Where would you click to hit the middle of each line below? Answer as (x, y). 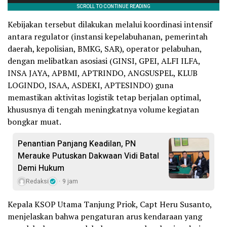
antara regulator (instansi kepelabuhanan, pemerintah (108, 36)
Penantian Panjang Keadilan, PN (77, 144)
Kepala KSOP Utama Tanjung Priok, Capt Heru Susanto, (110, 204)
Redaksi (37, 181)
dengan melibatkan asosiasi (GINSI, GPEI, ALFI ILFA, (104, 61)
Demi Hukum (41, 168)
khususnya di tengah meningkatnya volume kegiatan (103, 109)
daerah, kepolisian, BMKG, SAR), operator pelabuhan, (105, 48)
